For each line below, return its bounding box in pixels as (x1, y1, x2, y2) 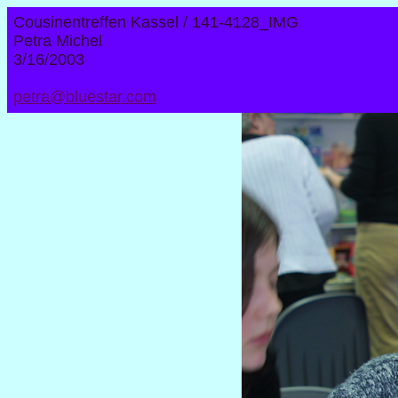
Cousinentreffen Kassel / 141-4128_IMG (13, 13, 298, 31)
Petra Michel (13, 32, 102, 50)
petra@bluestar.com (13, 88, 156, 106)
